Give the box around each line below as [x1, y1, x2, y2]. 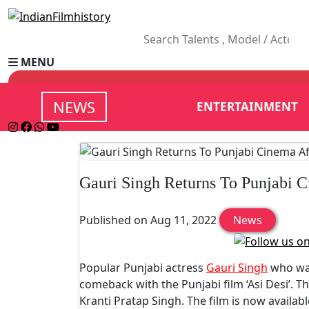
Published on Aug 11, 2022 [79, 212, 219, 228]
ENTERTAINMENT [197, 98, 298, 114]
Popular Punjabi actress [79, 260, 206, 275]
